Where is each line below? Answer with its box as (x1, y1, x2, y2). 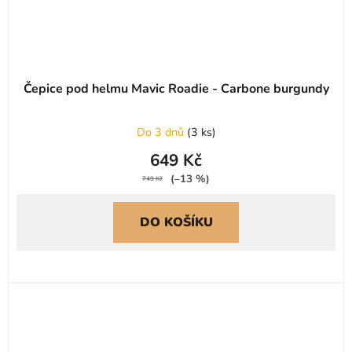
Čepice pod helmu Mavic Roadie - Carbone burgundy (23, 79, 329, 97)
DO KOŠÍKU (139, 213, 213, 231)
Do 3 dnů (136, 123, 187, 140)
